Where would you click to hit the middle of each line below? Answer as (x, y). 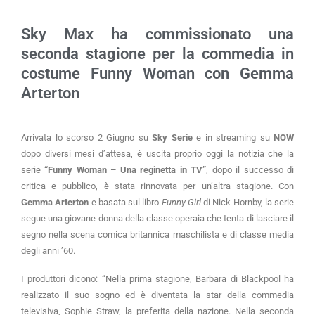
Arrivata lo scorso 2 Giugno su (86, 138)
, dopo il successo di (250, 170)
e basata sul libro (125, 202)
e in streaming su (233, 138)
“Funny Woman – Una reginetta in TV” (126, 170)
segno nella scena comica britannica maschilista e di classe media (157, 235)
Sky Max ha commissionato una (157, 34)
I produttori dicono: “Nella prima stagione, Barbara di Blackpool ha (157, 279)
